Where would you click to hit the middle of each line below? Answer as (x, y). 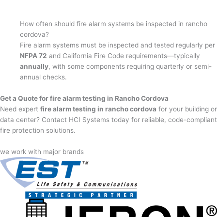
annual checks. (44, 77)
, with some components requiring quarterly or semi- (130, 66)
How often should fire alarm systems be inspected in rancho (114, 23)
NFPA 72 (34, 55)
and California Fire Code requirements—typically (124, 55)
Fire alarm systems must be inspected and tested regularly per (118, 45)
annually (34, 66)
